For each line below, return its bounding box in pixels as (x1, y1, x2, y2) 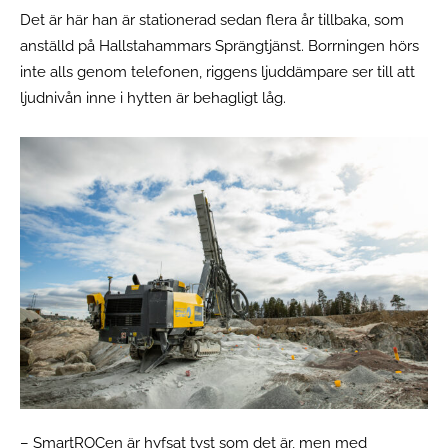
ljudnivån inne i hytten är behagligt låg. (20, 88, 290, 107)
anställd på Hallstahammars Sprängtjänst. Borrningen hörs (20, 36, 419, 55)
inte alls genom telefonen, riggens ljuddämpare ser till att (20, 62, 415, 81)
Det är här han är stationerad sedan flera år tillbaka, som (20, 10, 404, 29)
